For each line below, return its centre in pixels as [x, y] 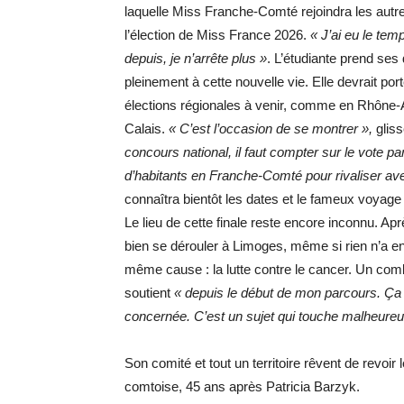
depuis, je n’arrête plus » [196, 58]
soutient [149, 293]
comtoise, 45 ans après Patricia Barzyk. [242, 386]
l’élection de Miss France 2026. [217, 35]
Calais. [147, 129]
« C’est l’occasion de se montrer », [271, 129]
